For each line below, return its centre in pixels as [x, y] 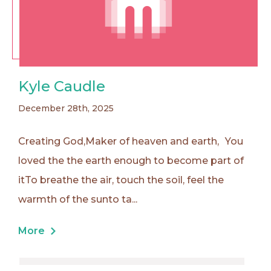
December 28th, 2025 [66, 108]
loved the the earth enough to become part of [131, 160]
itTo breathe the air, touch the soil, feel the [121, 180]
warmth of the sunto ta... [78, 199]
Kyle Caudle [62, 86]
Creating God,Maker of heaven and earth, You [131, 141]
